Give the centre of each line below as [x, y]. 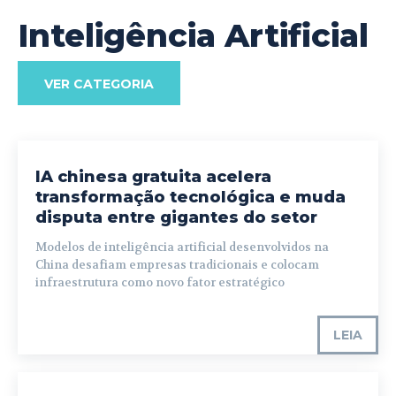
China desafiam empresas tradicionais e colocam [177, 265]
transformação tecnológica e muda [190, 198]
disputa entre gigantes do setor [176, 218]
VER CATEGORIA [99, 84]
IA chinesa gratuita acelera [153, 177]
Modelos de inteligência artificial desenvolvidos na [182, 247]
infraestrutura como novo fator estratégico [160, 283]
